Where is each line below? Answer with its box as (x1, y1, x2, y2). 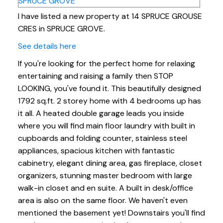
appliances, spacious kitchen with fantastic (17, 145, 175, 156)
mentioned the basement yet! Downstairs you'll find (17, 208, 205, 219)
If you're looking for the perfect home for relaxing (17, 58, 195, 69)
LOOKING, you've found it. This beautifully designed (17, 83, 201, 94)
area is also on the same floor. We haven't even (17, 195, 188, 206)
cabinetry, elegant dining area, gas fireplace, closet (17, 158, 202, 169)
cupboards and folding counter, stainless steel (17, 133, 187, 144)
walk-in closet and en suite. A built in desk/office (17, 183, 193, 194)
